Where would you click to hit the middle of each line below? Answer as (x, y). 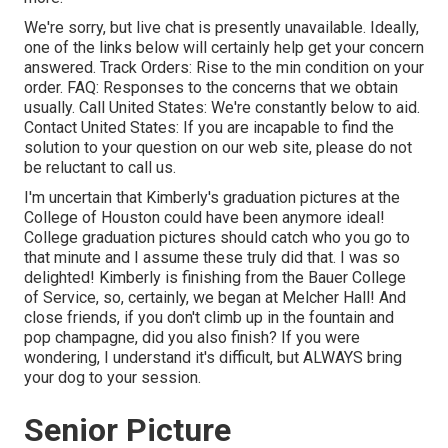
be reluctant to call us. (100, 167)
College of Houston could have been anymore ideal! (204, 217)
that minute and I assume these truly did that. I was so (212, 257)
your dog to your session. (112, 377)
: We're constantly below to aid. (312, 107)
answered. (62, 67)
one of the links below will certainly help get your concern (224, 47)
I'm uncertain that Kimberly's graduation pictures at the (212, 197)
